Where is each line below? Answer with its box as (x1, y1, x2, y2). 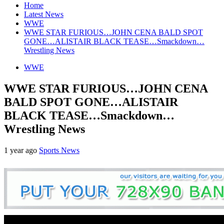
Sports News (39, 145, 79, 154)
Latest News (24, 9, 63, 18)
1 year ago (4, 145, 39, 154)
